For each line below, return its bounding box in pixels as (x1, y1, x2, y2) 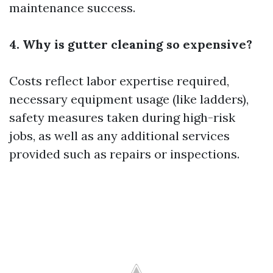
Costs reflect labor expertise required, (9, 73, 229, 88)
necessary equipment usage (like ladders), (9, 91, 249, 107)
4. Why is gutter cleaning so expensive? (9, 37, 252, 52)
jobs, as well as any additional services (9, 128, 230, 143)
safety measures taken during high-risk (9, 110, 235, 125)
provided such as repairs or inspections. (9, 146, 239, 161)
